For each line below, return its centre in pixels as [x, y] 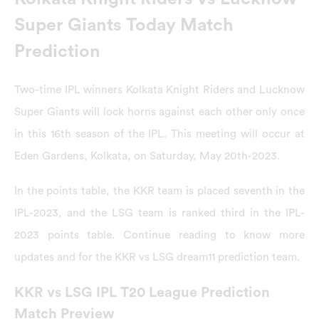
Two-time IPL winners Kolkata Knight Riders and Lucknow [159, 89]
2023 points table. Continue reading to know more [159, 235]
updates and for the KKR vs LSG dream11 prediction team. [157, 257]
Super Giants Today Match [124, 25]
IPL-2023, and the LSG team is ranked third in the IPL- [159, 213]
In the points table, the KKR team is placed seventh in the [159, 191]
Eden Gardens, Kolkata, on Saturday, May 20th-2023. [147, 156]
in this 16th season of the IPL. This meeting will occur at [159, 134]
